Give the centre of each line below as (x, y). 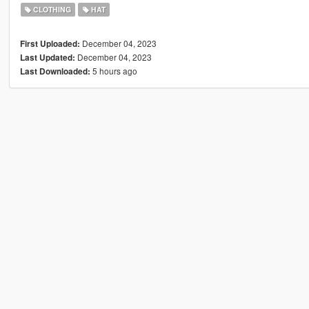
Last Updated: (47, 57)
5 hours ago (113, 70)
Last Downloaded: (55, 71)
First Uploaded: (50, 43)
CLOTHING (51, 9)
